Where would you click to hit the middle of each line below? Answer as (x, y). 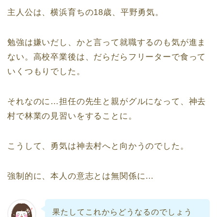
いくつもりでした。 (46, 72)
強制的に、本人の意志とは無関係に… (81, 176)
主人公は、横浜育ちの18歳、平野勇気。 (85, 13)
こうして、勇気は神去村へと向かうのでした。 (98, 146)
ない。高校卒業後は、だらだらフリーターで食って (107, 57)
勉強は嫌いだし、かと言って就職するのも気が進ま (107, 43)
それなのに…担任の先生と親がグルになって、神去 (107, 102)
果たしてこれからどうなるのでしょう (122, 212)
